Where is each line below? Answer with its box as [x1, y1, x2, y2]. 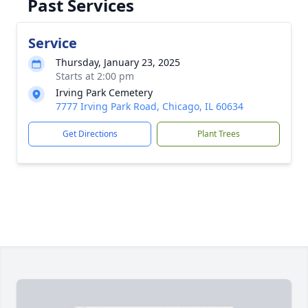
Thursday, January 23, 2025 [56, 56, 180, 69]
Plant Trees [197, 128, 240, 140]
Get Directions [62, 128, 118, 140]
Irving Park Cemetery [56, 86, 153, 99]
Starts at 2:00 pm [56, 69, 134, 82]
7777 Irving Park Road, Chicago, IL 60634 [56, 100, 243, 113]
